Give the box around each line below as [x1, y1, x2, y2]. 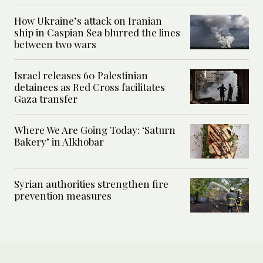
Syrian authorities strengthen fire [14, 177, 168, 191]
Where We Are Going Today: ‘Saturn [14, 123, 176, 137]
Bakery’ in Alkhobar [14, 135, 104, 149]
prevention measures [14, 189, 112, 203]
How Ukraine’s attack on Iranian [14, 14, 162, 28]
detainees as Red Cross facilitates [14, 80, 165, 94]
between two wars [14, 38, 96, 51]
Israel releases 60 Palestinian [14, 69, 148, 82]
